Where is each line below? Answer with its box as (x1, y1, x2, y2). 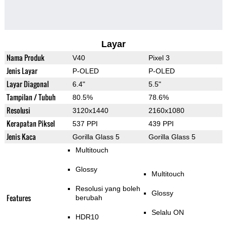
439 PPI (148, 120, 174, 128)
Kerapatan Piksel (6, 118, 55, 129)
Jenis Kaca (6, 131, 36, 142)
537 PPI (72, 120, 98, 128)
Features (6, 193, 31, 204)
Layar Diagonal (6, 79, 49, 90)
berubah (75, 194, 102, 202)
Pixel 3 (148, 54, 170, 62)
